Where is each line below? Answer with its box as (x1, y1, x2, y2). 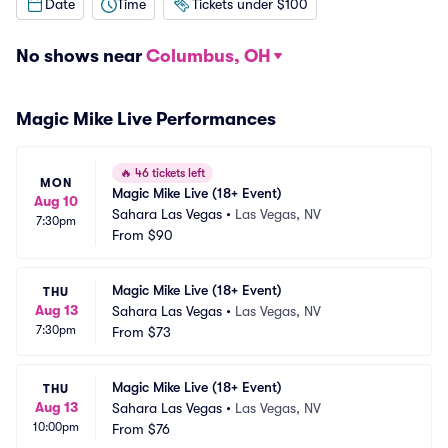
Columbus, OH (146, 46, 271, 66)
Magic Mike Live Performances (16, 109, 276, 129)
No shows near (16, 46, 146, 66)
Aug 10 (34, 193, 78, 209)
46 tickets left (132, 166, 205, 180)
